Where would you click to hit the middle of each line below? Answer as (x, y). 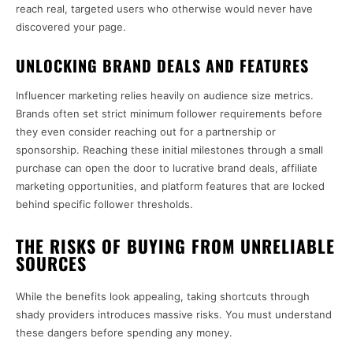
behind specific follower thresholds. (104, 204)
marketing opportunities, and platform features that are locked (170, 186)
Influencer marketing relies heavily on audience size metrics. (165, 96)
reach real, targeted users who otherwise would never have (164, 9)
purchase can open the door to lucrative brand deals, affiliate (167, 168)
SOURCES (51, 264)
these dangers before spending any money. (124, 333)
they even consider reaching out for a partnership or (146, 132)
